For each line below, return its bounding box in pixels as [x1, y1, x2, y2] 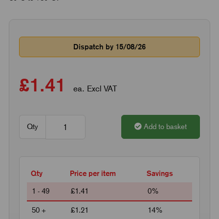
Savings [146, 169, 173, 178]
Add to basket [144, 122, 187, 131]
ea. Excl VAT [70, 84, 117, 94]
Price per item [69, 169, 116, 178]
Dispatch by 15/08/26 [73, 43, 146, 51]
